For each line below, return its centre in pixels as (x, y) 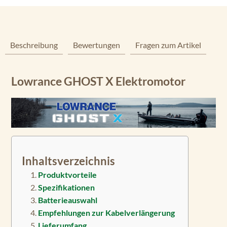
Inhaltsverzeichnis (68, 161)
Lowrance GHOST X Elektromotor (98, 81)
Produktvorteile (67, 175)
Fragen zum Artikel (168, 45)
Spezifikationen (66, 187)
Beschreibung (34, 45)
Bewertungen (97, 45)
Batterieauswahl (68, 200)
